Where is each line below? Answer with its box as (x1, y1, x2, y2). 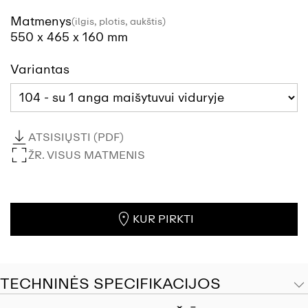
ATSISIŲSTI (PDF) (28, 131, 124, 144)
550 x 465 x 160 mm (10, 30, 128, 45)
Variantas (10, 62, 69, 78)
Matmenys (10, 14, 71, 30)
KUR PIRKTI (132, 212, 194, 226)
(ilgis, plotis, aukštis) (71, 16, 166, 28)
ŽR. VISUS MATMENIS (28, 148, 145, 162)
